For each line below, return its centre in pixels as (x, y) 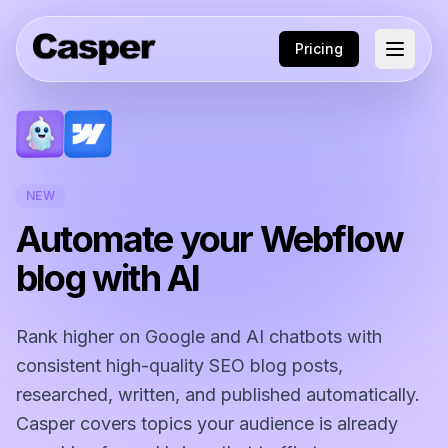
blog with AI (108, 278)
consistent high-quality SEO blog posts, (179, 365)
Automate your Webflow (210, 239)
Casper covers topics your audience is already (207, 423)
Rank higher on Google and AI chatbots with (199, 336)
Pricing (319, 48)
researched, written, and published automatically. (218, 394)
